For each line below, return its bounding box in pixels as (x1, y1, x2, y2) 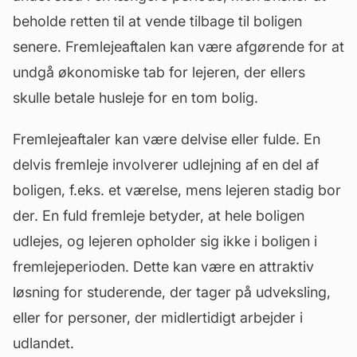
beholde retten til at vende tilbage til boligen (13, 13, 302, 29)
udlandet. (13, 335, 74, 351)
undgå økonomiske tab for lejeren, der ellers (13, 64, 305, 80)
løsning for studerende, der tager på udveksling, (13, 284, 331, 300)
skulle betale (13, 89, 99, 106)
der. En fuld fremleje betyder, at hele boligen (13, 207, 304, 224)
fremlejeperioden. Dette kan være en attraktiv (13, 258, 314, 275)
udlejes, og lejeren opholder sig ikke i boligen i (13, 233, 317, 249)
